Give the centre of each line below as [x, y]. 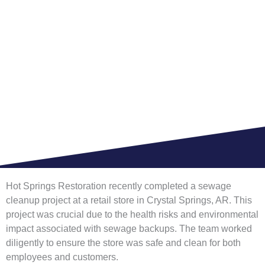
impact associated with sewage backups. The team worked [129, 229]
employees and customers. [62, 257]
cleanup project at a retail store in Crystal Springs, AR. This [129, 200]
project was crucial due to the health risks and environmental [132, 214]
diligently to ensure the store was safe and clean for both [123, 243]
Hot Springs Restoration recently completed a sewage [119, 186]
